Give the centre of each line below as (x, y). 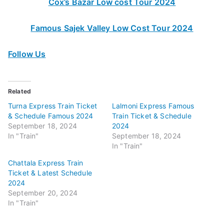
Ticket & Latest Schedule (50, 173)
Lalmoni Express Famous (153, 106)
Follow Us (27, 54)
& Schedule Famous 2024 (51, 116)
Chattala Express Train (46, 163)
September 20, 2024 (43, 193)
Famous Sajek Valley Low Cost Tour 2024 (112, 28)
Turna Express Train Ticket (53, 106)
